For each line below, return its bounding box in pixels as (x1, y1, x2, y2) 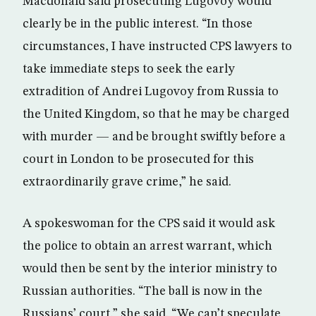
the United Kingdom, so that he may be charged (23, 108, 289, 121)
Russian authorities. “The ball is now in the (23, 285, 262, 298)
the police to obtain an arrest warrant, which (23, 240, 272, 253)
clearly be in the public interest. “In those (23, 18, 253, 30)
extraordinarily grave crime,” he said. (23, 176, 231, 188)
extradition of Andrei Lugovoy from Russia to (23, 85, 279, 98)
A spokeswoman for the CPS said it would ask (23, 217, 275, 230)
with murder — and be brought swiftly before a (23, 130, 286, 143)
